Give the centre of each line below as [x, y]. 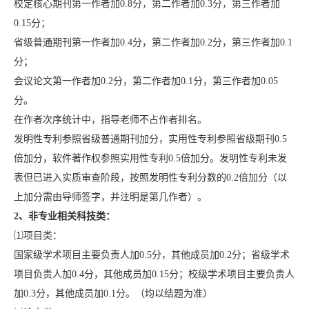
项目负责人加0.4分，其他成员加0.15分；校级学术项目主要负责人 [154, 275]
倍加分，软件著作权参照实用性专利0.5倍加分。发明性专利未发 [150, 159]
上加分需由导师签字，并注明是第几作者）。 [110, 197]
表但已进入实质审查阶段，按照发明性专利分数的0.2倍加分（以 [150, 178]
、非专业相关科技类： [67, 217]
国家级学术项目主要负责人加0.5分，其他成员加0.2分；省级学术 [151, 255]
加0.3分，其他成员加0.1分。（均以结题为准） [113, 294]
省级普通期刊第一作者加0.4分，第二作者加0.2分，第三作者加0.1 [153, 43]
